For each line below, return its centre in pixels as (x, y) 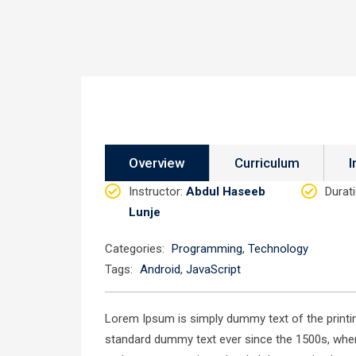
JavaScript (213, 269)
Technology (278, 249)
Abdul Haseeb (226, 192)
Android (160, 269)
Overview (157, 163)
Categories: (135, 249)
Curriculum (267, 163)
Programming (207, 249)
